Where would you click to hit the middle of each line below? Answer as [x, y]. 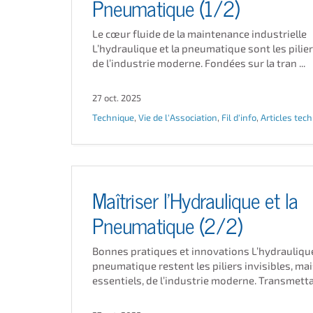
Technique [113, 117]
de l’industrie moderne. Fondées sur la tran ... [199, 63]
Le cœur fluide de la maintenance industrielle [199, 34]
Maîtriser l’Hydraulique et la [195, 199]
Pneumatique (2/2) [167, 224]
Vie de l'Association [178, 117]
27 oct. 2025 [117, 98]
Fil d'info [239, 117]
